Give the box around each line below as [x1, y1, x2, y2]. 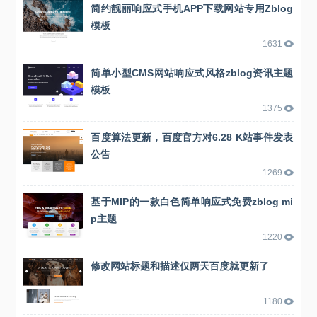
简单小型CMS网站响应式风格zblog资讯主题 [91, 67, 294, 79]
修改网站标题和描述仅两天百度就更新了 [91, 260, 270, 272]
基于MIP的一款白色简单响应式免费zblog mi [91, 195, 294, 207]
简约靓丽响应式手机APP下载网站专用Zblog [91, 2, 294, 14]
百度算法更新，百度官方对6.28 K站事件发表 [91, 131, 294, 143]
